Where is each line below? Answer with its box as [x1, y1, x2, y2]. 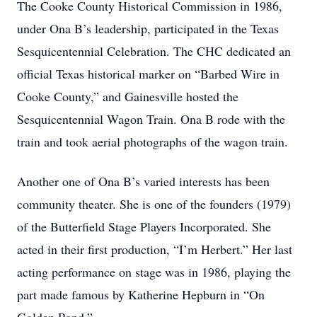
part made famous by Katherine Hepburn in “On [17, 286, 265, 303]
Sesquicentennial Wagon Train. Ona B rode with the [17, 110, 285, 127]
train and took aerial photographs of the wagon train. [17, 133, 288, 150]
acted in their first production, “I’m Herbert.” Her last [17, 241, 292, 258]
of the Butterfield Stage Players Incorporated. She [17, 218, 271, 235]
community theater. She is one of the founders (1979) [17, 195, 291, 212]
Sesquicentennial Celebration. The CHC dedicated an [17, 42, 291, 59]
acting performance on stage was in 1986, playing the [17, 263, 291, 280]
